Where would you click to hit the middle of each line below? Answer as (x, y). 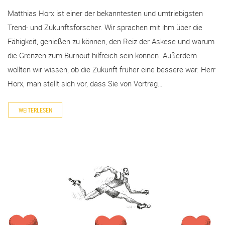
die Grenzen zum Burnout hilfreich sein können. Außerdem (102, 55)
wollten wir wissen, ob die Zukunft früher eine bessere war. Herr (111, 70)
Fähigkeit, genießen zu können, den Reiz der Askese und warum (111, 41)
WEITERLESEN (35, 110)
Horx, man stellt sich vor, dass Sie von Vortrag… (85, 84)
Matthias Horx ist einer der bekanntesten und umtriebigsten (105, 13)
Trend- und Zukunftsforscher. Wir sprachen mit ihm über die (105, 27)
